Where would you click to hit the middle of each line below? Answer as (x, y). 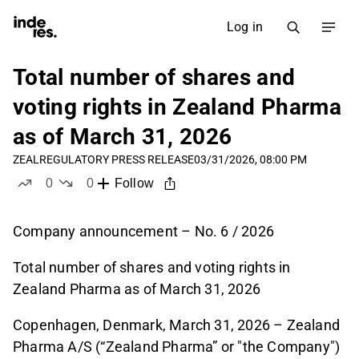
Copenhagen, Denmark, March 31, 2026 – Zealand (177, 325)
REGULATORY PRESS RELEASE (117, 159)
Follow (134, 184)
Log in (244, 27)
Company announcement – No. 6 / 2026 (143, 232)
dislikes (112, 198)
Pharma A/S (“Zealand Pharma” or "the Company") (177, 347)
